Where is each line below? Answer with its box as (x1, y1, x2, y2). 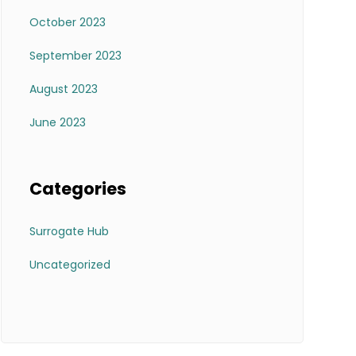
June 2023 (29, 114, 86, 131)
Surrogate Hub (29, 222, 109, 239)
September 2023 (29, 48, 122, 64)
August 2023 (29, 81, 98, 98)
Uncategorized (29, 256, 110, 273)
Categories (29, 177, 126, 201)
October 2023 (29, 14, 106, 31)
